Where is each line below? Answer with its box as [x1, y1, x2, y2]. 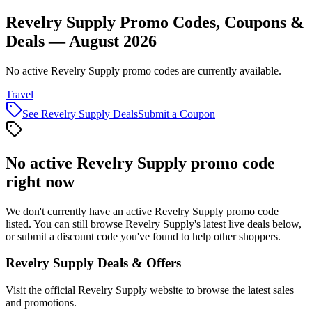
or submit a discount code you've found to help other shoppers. [6, 230, 281, 242]
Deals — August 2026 [6, 31, 157, 50]
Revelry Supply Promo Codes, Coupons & [6, 13, 304, 31]
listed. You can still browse [6, 217, 125, 230]
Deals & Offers [94, 256, 181, 271]
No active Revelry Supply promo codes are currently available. [6, 64, 281, 77]
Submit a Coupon [138, 107, 215, 120]
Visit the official [6, 284, 78, 297]
